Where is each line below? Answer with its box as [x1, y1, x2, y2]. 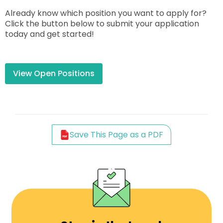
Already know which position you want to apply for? [5, 7, 207, 19]
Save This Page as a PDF [70, 129, 163, 141]
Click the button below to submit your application [5, 18, 199, 30]
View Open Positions [13, 68, 95, 80]
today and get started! [5, 28, 94, 40]
